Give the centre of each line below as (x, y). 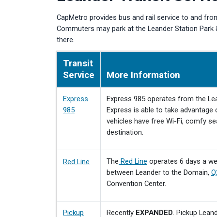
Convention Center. (136, 184)
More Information (143, 75)
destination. (125, 132)
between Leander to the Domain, (159, 172)
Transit (78, 63)
